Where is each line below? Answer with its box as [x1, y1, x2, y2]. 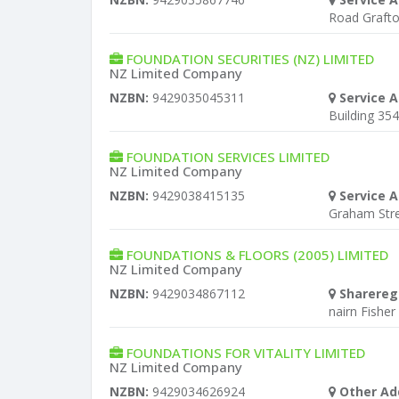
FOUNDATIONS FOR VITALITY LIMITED [126, 344, 365, 362]
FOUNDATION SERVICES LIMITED [126, 148, 330, 166]
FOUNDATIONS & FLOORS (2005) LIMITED [126, 246, 388, 264]
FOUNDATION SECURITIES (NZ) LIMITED [126, 50, 374, 68]
